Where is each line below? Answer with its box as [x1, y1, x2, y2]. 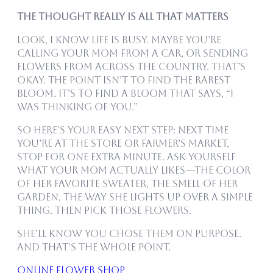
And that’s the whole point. [17, 241, 171, 253]
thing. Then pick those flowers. [17, 204, 191, 216]
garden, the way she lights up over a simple [17, 191, 253, 203]
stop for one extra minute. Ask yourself [17, 151, 236, 163]
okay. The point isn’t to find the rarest [17, 74, 230, 86]
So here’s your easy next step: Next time [17, 124, 229, 136]
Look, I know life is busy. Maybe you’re [17, 34, 221, 46]
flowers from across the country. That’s [17, 60, 246, 73]
